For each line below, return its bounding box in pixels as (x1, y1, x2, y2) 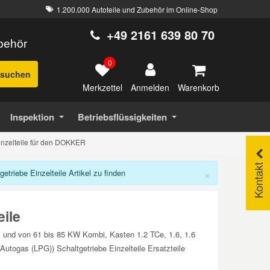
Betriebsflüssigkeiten (78, 110, 168, 124)
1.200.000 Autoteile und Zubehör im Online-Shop (57, 4, 218, 14)
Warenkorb (178, 81, 219, 93)
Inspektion (10, 110, 54, 124)
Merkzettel (83, 81, 122, 93)
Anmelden (131, 81, 169, 93)
